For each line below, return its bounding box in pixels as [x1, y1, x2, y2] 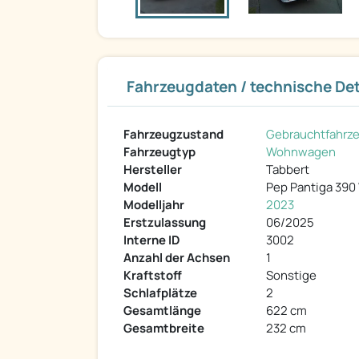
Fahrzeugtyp [123, 143, 196, 161]
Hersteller [123, 161, 182, 179]
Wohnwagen [266, 143, 336, 161]
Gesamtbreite [123, 320, 204, 337]
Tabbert [266, 161, 309, 179]
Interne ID [123, 232, 180, 249]
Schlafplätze [123, 284, 197, 302]
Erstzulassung [123, 214, 206, 232]
